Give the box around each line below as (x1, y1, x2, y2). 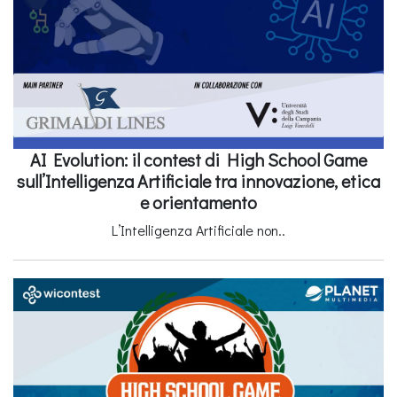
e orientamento (140, 190, 257, 214)
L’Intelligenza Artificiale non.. (112, 220, 285, 239)
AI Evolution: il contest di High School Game (30, 147, 367, 171)
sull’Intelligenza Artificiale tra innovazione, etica (17, 168, 380, 192)
